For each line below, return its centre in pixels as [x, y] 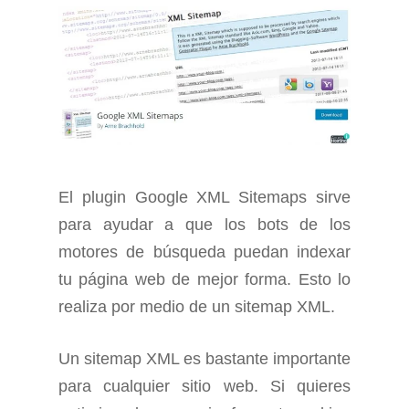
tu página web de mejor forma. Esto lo [204, 280]
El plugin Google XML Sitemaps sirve [204, 198]
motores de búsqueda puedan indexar [204, 252]
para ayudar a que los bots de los [204, 225]
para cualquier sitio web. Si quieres [204, 387]
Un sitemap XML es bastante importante [204, 359]
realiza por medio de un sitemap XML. [197, 307]
